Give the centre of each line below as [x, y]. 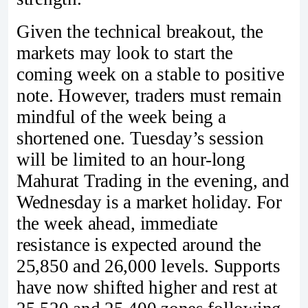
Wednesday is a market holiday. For [149, 202]
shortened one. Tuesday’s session [140, 138]
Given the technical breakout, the [140, 31]
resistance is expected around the [139, 244]
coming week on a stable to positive [151, 74]
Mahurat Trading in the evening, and [153, 180]
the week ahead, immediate [118, 223]
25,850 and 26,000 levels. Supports [148, 266]
